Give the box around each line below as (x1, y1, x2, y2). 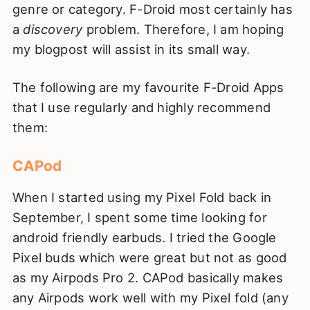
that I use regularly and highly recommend (12, 99, 271, 115)
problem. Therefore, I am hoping (82, 21, 284, 37)
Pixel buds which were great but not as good (12, 250, 287, 266)
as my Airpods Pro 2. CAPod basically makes (12, 270, 284, 286)
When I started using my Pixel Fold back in (12, 190, 272, 206)
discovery (23, 21, 83, 37)
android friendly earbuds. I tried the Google (12, 230, 277, 246)
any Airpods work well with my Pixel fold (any (12, 290, 289, 306)
